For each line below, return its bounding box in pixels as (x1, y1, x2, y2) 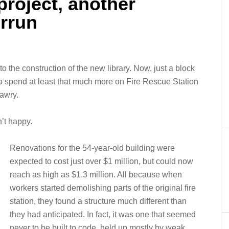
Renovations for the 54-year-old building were (10, 144, 175, 152)
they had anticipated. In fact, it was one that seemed (10, 210, 196, 219)
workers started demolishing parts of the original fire (10, 184, 196, 192)
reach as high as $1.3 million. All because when (10, 170, 182, 179)
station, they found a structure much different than (10, 197, 187, 205)
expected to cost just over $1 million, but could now (10, 157, 193, 166)
